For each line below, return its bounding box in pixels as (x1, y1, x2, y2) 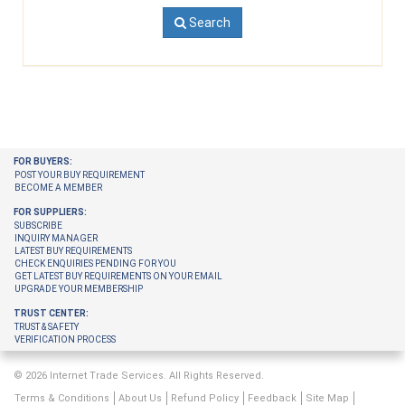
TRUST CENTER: (14, 307, 89, 318)
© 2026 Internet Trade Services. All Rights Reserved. (14, 369, 264, 381)
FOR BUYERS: (14, 155, 72, 166)
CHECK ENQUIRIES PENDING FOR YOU (14, 258, 176, 268)
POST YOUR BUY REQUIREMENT (14, 169, 145, 180)
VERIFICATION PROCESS (14, 334, 116, 344)
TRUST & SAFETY (14, 321, 79, 332)
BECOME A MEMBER (14, 182, 102, 193)
